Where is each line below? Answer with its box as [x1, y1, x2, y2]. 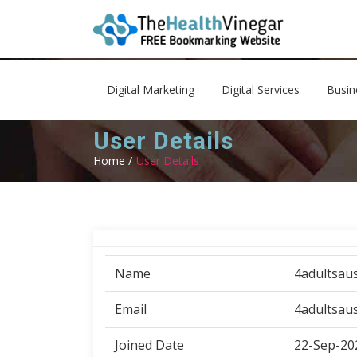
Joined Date [115, 336, 184, 355]
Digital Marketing [107, 82, 194, 97]
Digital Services [222, 82, 300, 97]
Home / [93, 153, 132, 169]
